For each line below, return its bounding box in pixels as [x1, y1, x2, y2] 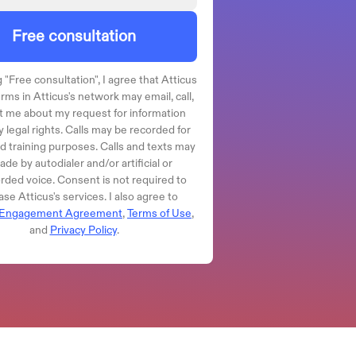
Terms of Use [127, 206, 192, 221]
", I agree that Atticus [95, 72, 197, 87]
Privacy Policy [49, 222, 117, 238]
